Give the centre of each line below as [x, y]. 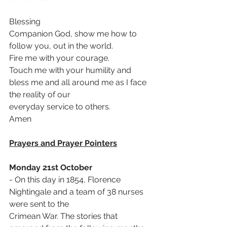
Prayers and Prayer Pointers [63, 143]
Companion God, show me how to [74, 34]
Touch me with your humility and [71, 70]
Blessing [25, 22]
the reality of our [40, 94]
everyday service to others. [60, 107]
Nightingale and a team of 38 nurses [77, 192]
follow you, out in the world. [61, 46]
